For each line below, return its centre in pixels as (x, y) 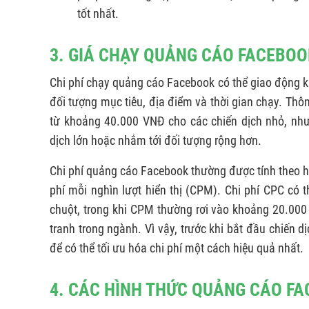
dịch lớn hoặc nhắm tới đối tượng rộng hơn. (157, 141)
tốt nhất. (98, 14)
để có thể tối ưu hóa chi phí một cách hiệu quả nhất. (177, 248)
